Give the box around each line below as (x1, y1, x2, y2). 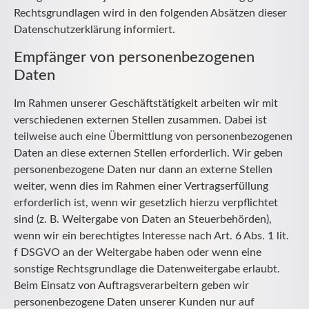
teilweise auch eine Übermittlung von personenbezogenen (14, 130, 292, 142)
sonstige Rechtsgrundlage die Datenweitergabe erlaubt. (14, 263, 280, 275)
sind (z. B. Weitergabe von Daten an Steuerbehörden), (14, 213, 272, 225)
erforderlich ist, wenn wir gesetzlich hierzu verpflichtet (14, 197, 278, 208)
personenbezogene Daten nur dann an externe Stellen (14, 163, 272, 175)
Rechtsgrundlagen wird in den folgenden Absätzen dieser (14, 8, 287, 19)
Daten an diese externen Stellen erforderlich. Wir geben (14, 147, 283, 159)
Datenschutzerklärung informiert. (14, 24, 175, 36)
